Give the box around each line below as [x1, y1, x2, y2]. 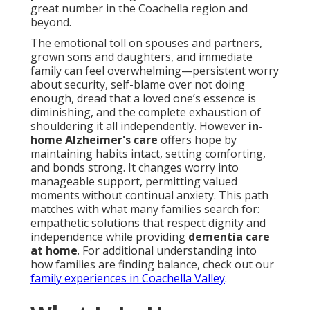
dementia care [188, 229, 270, 245]
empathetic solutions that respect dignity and [30, 215, 266, 231]
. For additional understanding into [77, 243, 257, 259]
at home [30, 243, 77, 259]
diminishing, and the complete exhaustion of [30, 104, 261, 120]
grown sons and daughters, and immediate [30, 49, 253, 65]
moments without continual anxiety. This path [30, 188, 268, 203]
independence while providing [30, 229, 188, 245]
